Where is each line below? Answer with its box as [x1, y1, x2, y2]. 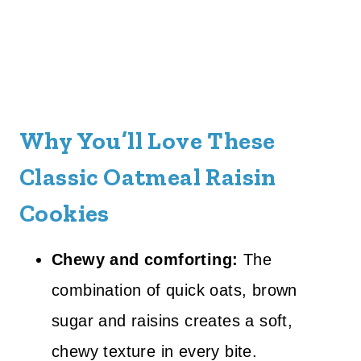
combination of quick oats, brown [52, 281, 297, 299]
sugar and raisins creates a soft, [52, 312, 293, 330]
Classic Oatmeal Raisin [19, 163, 276, 192]
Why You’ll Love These [19, 127, 276, 156]
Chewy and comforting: [52, 251, 239, 268]
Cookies [19, 199, 110, 228]
